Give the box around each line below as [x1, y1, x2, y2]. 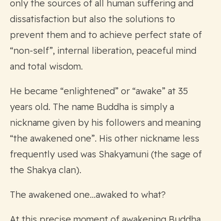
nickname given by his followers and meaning [10, 116, 201, 128]
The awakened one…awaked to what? [10, 188, 166, 200]
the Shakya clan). [10, 164, 81, 176]
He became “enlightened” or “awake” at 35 [10, 85, 188, 97]
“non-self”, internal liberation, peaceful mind [10, 44, 196, 56]
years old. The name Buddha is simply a [10, 101, 174, 112]
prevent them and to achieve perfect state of [10, 29, 202, 40]
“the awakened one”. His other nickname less [10, 132, 199, 144]
